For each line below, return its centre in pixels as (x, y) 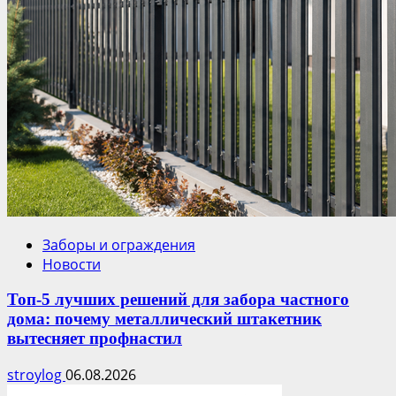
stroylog (36, 375)
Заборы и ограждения (119, 244)
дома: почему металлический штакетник (164, 319)
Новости (72, 264)
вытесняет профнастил (95, 339)
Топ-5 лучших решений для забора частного (178, 300)
